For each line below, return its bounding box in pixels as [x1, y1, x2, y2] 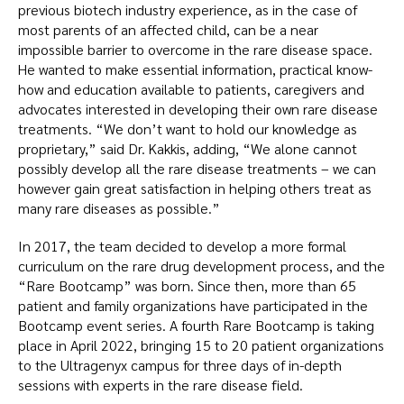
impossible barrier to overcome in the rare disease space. [18, 39, 372, 59]
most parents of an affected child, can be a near [18, 19, 318, 39]
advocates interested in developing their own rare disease [18, 98, 378, 118]
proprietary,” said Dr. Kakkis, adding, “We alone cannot [18, 138, 357, 158]
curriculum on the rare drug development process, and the [18, 255, 385, 275]
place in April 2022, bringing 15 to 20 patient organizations [18, 335, 384, 354]
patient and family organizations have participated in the [18, 295, 368, 315]
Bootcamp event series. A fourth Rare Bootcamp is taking [18, 315, 374, 335]
